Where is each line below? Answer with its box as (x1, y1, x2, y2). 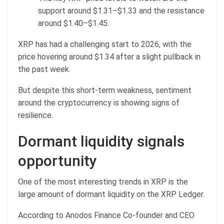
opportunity (18, 152, 97, 170)
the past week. (18, 64, 70, 74)
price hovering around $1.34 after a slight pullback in (18, 52, 200, 62)
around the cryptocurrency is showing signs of (18, 98, 179, 108)
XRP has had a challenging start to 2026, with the (18, 39, 191, 49)
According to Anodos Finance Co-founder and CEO (18, 210, 194, 220)
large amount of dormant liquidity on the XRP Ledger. (18, 189, 204, 199)
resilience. (18, 110, 53, 120)
